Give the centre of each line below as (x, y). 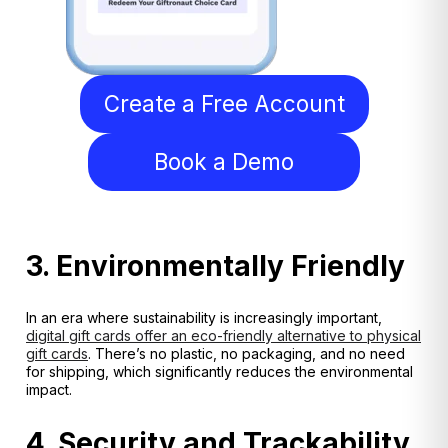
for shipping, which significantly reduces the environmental (219, 372)
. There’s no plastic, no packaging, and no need (246, 354)
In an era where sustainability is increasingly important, (204, 318)
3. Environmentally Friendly (215, 265)
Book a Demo (224, 162)
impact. (49, 390)
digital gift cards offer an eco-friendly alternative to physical (223, 336)
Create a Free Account (224, 104)
